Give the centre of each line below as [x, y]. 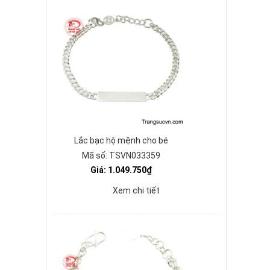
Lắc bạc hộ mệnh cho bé [121, 140]
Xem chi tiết [136, 190]
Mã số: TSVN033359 [121, 155]
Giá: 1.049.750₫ [121, 170]
